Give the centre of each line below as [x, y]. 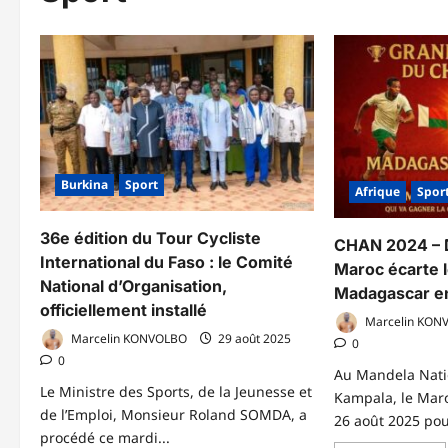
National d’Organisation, [133, 286]
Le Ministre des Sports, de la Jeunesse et [176, 392]
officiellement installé [125, 310]
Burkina [84, 185]
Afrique [378, 191]
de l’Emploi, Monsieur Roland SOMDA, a [173, 415]
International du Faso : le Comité [166, 262]
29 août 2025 [253, 339]
